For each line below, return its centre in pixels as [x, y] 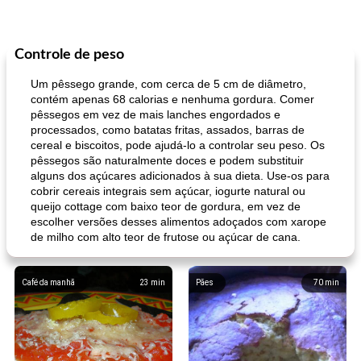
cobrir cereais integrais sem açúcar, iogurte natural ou [168, 191]
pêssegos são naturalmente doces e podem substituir [167, 160]
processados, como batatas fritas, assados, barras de [168, 130]
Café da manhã [48, 282]
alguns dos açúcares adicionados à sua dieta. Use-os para [180, 176]
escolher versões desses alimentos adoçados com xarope [178, 222]
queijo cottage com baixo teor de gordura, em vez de [166, 206]
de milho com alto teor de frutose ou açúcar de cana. [166, 237]
